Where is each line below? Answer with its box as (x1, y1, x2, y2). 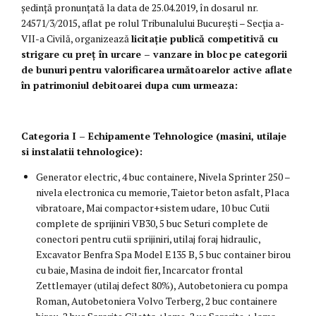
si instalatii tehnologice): (21, 145, 142, 159)
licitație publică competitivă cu (131, 32, 278, 46)
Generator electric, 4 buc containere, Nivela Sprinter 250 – (36, 170, 290, 184)
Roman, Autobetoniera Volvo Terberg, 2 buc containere (36, 294, 277, 308)
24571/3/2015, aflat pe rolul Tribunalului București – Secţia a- (21, 16, 284, 30)
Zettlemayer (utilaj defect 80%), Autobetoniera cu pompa (36, 279, 288, 293)
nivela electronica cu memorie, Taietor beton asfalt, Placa (36, 186, 289, 200)
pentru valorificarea (69, 63, 164, 77)
